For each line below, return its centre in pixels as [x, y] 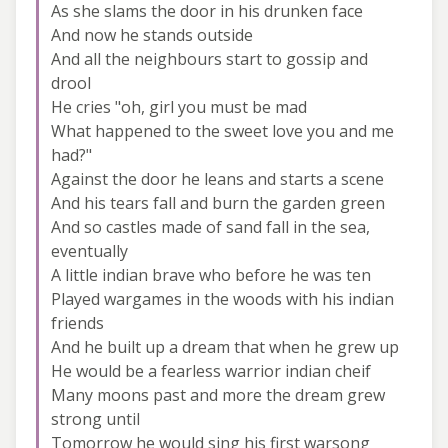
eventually [89, 250]
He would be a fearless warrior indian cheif [211, 370]
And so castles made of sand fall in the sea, [210, 226]
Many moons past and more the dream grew [218, 394]
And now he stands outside [152, 34]
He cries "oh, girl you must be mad [179, 106]
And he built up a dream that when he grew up [225, 346]
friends [77, 322]
